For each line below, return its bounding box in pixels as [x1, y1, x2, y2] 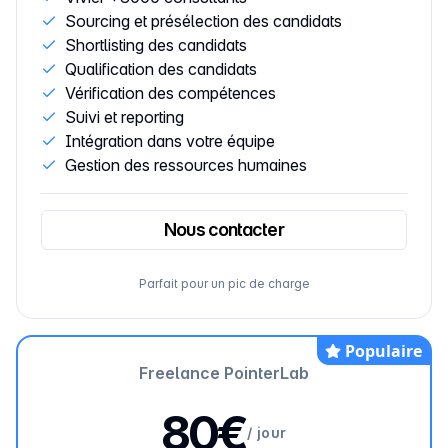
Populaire [345, 339, 422, 362]
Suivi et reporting [65, 106, 184, 127]
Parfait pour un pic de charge [138, 275, 310, 291]
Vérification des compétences [65, 82, 276, 103]
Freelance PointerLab [139, 362, 309, 383]
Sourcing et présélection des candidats [65, 10, 342, 31]
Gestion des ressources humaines [65, 154, 307, 175]
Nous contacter [164, 218, 284, 240]
